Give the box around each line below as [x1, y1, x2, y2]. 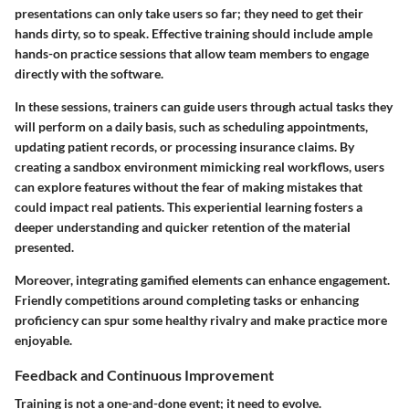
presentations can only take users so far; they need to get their [15, 5, 363, 21]
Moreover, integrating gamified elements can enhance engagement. [15, 272, 390, 288]
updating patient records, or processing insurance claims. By [15, 139, 354, 154]
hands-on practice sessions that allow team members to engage [15, 46, 369, 61]
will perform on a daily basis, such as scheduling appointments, [15, 119, 368, 134]
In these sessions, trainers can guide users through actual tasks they [15, 99, 393, 114]
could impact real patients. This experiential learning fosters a [15, 199, 362, 215]
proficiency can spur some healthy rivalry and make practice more [15, 312, 387, 328]
